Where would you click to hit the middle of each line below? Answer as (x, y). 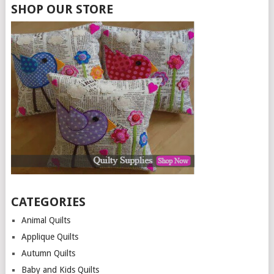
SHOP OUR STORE (62, 9)
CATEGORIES (48, 202)
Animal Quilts (46, 220)
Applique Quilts (50, 237)
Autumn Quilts (48, 254)
